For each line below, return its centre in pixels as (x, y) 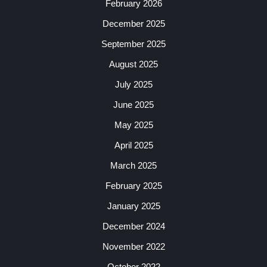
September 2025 (133, 44)
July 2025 (133, 85)
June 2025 (133, 105)
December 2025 (133, 24)
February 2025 (133, 186)
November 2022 (133, 247)
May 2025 (133, 125)
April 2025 (133, 145)
